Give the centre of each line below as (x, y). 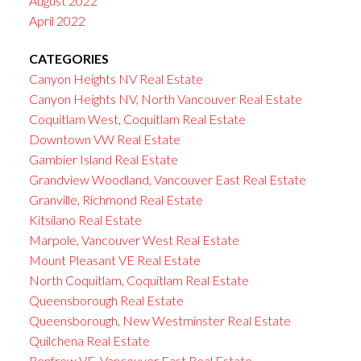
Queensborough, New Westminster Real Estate (160, 320)
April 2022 (57, 20)
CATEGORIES (68, 58)
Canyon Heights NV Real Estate (116, 78)
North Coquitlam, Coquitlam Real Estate (139, 280)
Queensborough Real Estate (106, 300)
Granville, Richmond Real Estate (116, 199)
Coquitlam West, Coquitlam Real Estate (137, 118)
